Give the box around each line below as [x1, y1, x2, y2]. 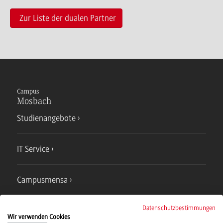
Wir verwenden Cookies [7, 213, 70, 221]
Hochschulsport [17, 206, 71, 216]
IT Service [17, 144, 49, 154]
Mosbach [17, 97, 51, 107]
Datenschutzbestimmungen [142, 204, 216, 212]
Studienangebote [17, 113, 76, 123]
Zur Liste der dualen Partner [19, 12, 116, 23]
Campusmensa [17, 175, 68, 185]
